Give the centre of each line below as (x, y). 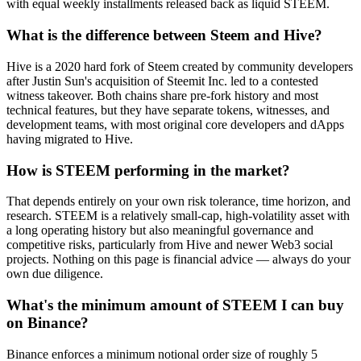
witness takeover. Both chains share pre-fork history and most (162, 95)
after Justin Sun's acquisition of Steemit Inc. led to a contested (162, 81)
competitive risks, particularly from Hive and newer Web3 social (170, 245)
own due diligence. (55, 274)
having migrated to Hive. (70, 139)
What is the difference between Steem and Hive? (164, 35)
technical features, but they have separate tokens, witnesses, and (168, 110)
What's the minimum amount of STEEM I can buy (175, 305)
